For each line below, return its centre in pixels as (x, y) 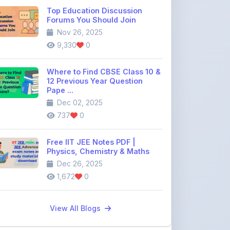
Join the (33, 206)
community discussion (84, 206)
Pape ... (60, 24)
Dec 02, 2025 (79, 37)
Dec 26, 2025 (79, 98)
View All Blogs (76, 142)
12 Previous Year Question (95, 15)
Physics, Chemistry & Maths (98, 85)
